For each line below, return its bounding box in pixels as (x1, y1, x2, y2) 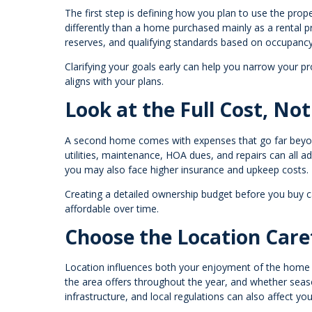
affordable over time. (65, 201, 159, 215)
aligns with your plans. (65, 74, 164, 88)
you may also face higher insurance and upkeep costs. (65, 162, 309, 176)
